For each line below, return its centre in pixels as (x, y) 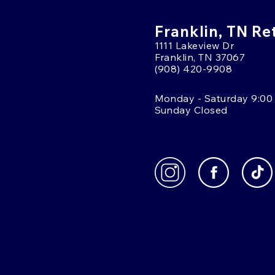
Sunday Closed (191, 110)
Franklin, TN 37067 (200, 57)
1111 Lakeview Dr (194, 45)
